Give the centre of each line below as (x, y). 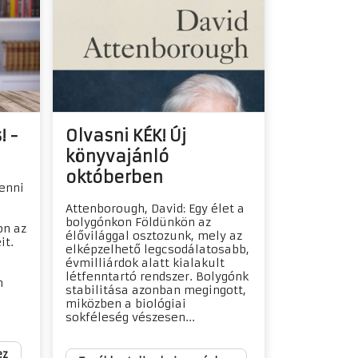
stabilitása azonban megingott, (155, 290)
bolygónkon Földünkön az (138, 223)
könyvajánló (117, 157)
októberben (114, 177)
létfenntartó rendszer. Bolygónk (157, 277)
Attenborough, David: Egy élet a (155, 209)
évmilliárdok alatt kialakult (145, 263)
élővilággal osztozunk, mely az (153, 236)
